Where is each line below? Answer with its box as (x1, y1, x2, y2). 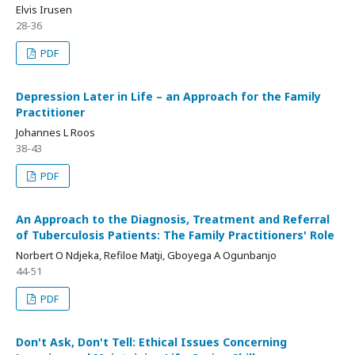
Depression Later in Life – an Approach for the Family (16, 89, 321, 104)
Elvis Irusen (16, 2, 72, 17)
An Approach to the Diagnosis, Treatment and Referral (16, 212, 330, 227)
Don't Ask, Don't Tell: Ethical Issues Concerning (16, 334, 287, 349)
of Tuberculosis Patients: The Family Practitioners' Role (16, 227, 334, 242)
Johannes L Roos (16, 125, 95, 139)
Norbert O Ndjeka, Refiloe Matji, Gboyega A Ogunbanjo (16, 248, 277, 262)
